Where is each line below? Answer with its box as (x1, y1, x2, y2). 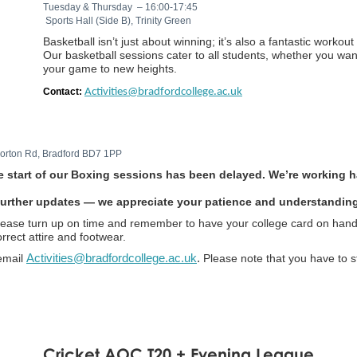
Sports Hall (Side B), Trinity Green (43, 14, 191, 26)
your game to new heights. (43, 61, 177, 75)
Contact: (43, 85, 82, 97)
